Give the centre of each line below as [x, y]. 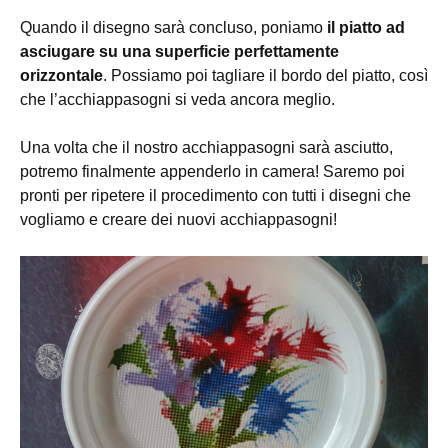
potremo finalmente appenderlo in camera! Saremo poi [212, 171]
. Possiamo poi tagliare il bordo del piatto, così [265, 75]
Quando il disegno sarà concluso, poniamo [173, 27]
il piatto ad [366, 27]
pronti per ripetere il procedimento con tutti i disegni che [215, 195]
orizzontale [61, 75]
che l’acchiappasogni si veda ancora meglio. [177, 99]
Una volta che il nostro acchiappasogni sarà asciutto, [206, 147]
